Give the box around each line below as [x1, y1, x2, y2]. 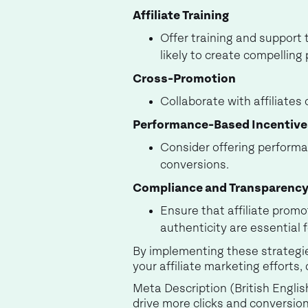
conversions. [160, 159, 229, 171]
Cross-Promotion [133, 73, 236, 85]
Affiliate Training [133, 10, 230, 22]
